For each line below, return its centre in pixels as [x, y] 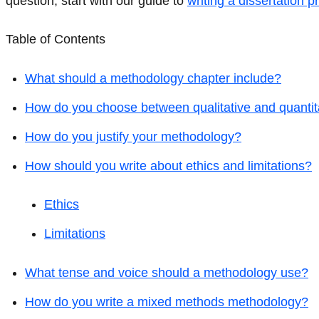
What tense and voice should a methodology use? [167, 272]
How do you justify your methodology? [133, 136]
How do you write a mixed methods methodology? [167, 302]
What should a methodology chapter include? [153, 78]
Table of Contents [56, 40]
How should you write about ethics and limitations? [168, 166]
